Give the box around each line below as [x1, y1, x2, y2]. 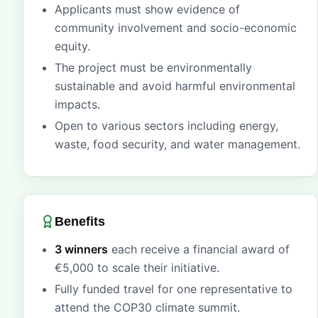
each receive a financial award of [108, 242, 290, 256]
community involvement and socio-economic [55, 21, 297, 35]
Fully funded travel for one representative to [55, 282, 292, 296]
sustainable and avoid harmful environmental [55, 79, 295, 93]
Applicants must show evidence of [55, 2, 240, 16]
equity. [55, 39, 90, 53]
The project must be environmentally [55, 60, 252, 75]
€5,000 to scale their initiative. [55, 261, 219, 275]
